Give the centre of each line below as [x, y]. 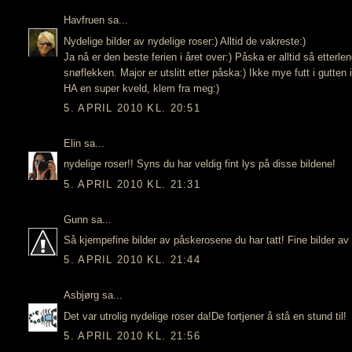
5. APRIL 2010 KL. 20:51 [132, 108]
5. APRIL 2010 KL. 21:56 [132, 336]
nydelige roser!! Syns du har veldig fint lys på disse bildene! [200, 164]
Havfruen [84, 20]
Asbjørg [82, 295]
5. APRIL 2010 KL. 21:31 [132, 184]
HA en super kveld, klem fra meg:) [142, 88]
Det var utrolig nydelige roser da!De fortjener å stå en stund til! [205, 316]
